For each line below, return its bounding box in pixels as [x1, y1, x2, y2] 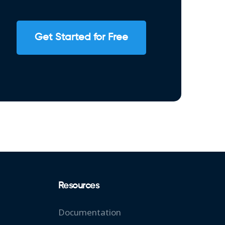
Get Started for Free [35, 33, 128, 43]
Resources [58, 181, 99, 190]
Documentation [58, 208, 121, 217]
